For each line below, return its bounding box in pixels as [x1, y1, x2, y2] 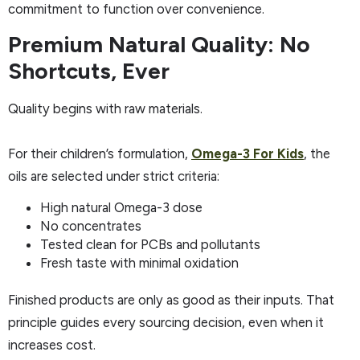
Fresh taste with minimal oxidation [40, 255, 239, 272]
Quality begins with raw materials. [8, 100, 202, 117]
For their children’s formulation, [8, 145, 191, 162]
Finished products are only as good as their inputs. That [8, 292, 334, 309]
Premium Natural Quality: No [8, 31, 310, 59]
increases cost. [8, 337, 96, 354]
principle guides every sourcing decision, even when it [8, 314, 324, 331]
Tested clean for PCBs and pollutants [40, 236, 260, 253]
